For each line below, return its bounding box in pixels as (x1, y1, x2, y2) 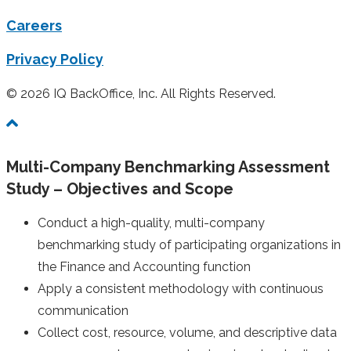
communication (38, 303, 128, 319)
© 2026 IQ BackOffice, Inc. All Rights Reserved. (6, 86, 276, 102)
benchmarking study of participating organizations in (38, 237, 341, 253)
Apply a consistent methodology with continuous (38, 281, 324, 297)
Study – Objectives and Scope (6, 179, 233, 198)
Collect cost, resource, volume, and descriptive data (38, 325, 337, 341)
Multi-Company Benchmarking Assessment (6, 157, 330, 176)
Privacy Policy (6, 51, 103, 68)
